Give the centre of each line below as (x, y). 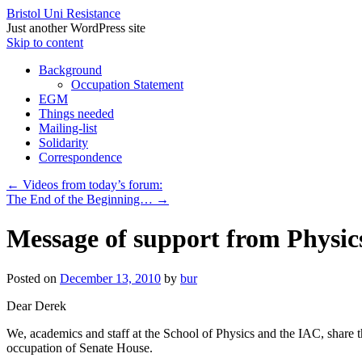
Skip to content (45, 42)
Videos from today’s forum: (91, 185)
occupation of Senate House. (80, 347)
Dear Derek (36, 305)
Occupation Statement (127, 84)
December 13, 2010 (110, 278)
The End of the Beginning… (81, 199)
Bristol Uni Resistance (63, 13)
